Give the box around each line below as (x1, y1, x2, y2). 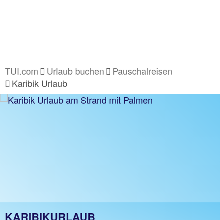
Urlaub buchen (47, 64, 104, 77)
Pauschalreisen (112, 64, 172, 77)
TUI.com (5, 64, 38, 77)
